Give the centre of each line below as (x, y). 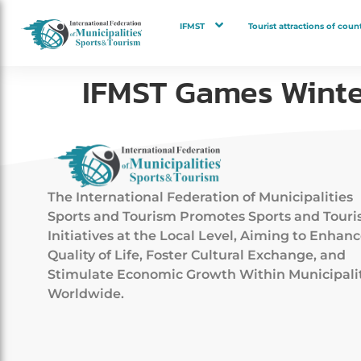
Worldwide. (86, 294)
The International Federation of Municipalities (200, 197)
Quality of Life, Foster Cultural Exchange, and (197, 255)
